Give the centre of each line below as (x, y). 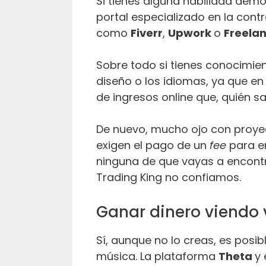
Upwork (191, 33)
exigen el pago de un (153, 145)
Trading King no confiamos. (169, 177)
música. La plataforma (157, 256)
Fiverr (147, 33)
